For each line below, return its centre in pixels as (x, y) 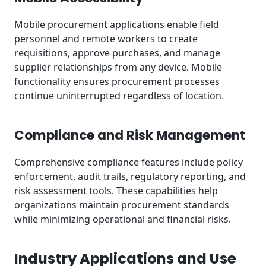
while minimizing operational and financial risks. (123, 219)
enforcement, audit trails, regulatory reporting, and (130, 176)
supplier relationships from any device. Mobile (118, 67)
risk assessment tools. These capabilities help (116, 190)
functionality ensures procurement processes (117, 82)
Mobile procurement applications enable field (117, 25)
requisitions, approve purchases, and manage (117, 53)
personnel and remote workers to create (106, 39)
